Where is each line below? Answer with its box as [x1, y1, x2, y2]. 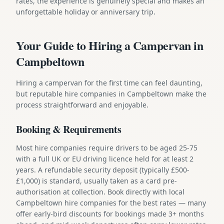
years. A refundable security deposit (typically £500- [16, 164, 189, 174]
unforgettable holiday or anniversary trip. [16, 6, 155, 16]
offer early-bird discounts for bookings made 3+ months [16, 208, 204, 218]
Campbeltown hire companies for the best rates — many [16, 197, 206, 207]
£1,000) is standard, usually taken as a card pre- [16, 175, 177, 185]
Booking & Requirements [16, 121, 121, 136]
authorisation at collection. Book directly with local [16, 186, 184, 196]
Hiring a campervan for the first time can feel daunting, [16, 77, 202, 87]
